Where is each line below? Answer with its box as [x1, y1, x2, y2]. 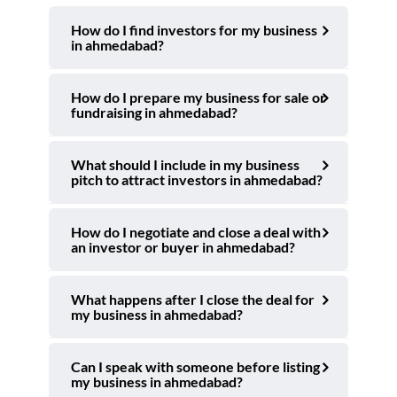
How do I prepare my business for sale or [71, 89, 326, 106]
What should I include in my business [71, 156, 300, 174]
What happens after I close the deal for [71, 291, 315, 308]
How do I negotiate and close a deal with [71, 223, 321, 241]
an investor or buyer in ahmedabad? [71, 238, 295, 256]
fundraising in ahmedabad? [71, 104, 237, 121]
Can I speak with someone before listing [71, 358, 320, 376]
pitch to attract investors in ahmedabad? [71, 171, 323, 189]
